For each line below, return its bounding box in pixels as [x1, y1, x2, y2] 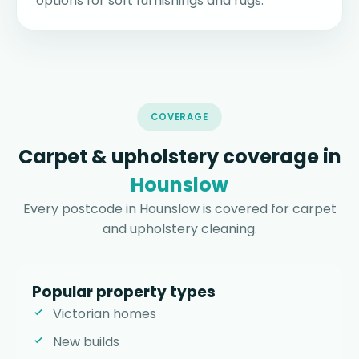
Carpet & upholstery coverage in [18, 143, 341, 171]
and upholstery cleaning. [102, 220, 257, 239]
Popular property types [32, 281, 216, 304]
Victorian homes [53, 305, 156, 324]
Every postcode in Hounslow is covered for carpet [22, 200, 337, 219]
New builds [53, 333, 119, 352]
